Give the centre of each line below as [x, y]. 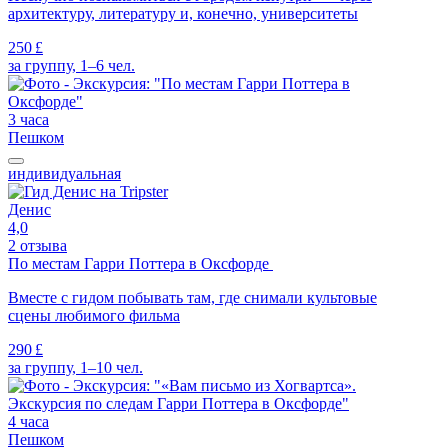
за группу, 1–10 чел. [75, 368]
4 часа [28, 422]
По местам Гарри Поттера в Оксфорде [140, 264]
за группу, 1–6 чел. [71, 66]
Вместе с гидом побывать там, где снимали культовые [192, 298]
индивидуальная [64, 174]
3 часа [28, 120]
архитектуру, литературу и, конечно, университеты [183, 14]
